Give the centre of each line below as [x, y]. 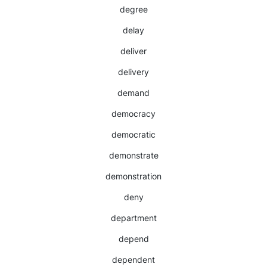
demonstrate [133, 155]
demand [133, 93]
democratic [133, 134]
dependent [133, 260]
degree [133, 9]
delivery [133, 72]
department [133, 218]
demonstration [133, 176]
